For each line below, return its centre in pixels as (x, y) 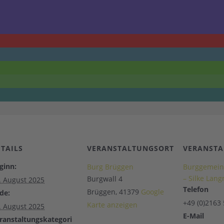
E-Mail (193, 216)
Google (152, 192)
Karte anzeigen (112, 205)
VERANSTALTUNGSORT (130, 148)
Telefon (196, 189)
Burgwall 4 (105, 179)
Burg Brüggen (110, 167)
